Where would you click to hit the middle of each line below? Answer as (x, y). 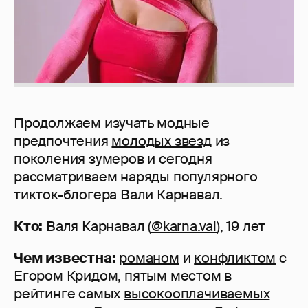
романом (149, 258)
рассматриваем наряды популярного (136, 177)
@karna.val (184, 227)
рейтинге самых (69, 294)
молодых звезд (162, 141)
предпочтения (63, 141)
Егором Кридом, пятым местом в (123, 276)
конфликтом (235, 258)
